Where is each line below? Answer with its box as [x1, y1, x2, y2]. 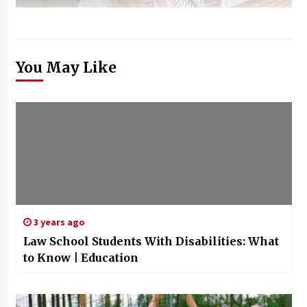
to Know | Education [23, 251, 138, 265]
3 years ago [31, 216, 85, 229]
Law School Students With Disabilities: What [23, 234, 279, 249]
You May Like [15, 58, 116, 77]
